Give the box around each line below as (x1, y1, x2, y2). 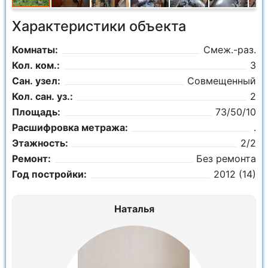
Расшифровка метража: (12, 121, 128, 133)
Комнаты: (12, 44, 58, 56)
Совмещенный (187, 75, 256, 87)
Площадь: (12, 106, 60, 118)
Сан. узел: (12, 75, 60, 87)
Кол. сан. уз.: (12, 90, 73, 102)
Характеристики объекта (12, 17, 186, 35)
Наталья (114, 203, 154, 215)
